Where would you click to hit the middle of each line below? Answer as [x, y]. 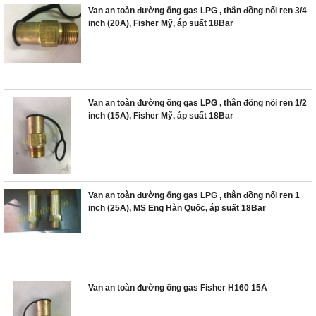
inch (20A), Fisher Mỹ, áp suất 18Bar [161, 23]
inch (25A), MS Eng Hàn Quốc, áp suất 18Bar [177, 208]
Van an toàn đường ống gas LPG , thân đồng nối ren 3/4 [197, 11]
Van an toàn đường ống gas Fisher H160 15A [178, 288]
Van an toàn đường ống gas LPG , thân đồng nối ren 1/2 [197, 103]
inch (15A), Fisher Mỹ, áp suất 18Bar [161, 116]
